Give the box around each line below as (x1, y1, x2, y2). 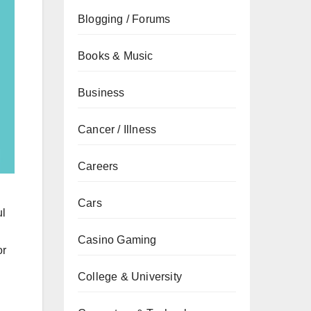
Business (78, 87, 125, 99)
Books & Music (78, 50, 153, 62)
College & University (78, 271, 182, 283)
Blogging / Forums (78, 13, 171, 25)
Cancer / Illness (78, 124, 157, 135)
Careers (78, 160, 119, 172)
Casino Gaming (78, 234, 157, 246)
